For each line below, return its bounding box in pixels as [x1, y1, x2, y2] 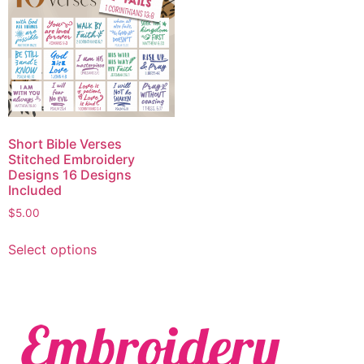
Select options [8, 241, 97, 258]
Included [8, 182, 62, 199]
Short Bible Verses [8, 136, 122, 153]
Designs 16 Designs [8, 167, 132, 184]
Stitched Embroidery [8, 151, 135, 168]
